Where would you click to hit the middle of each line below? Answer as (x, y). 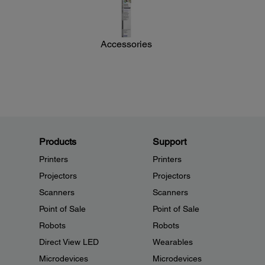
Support (169, 142)
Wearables (172, 242)
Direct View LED (69, 242)
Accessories (127, 44)
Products (58, 142)
